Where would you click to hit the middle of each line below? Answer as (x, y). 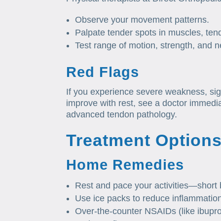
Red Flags (103, 72)
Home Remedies (125, 165)
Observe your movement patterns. (142, 20)
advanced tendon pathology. (122, 115)
